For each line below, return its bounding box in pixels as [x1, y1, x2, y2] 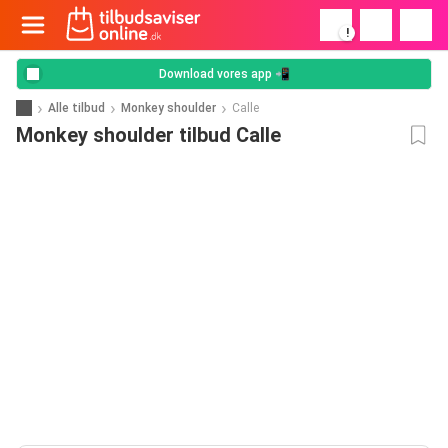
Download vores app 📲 [158, 67, 290, 81]
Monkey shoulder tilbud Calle [16, 123, 281, 147]
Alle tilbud [48, 100, 105, 115]
